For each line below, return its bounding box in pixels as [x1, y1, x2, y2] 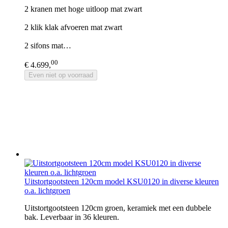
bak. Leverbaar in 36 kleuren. [24, 213, 119, 222]
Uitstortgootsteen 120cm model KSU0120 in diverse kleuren [24, 177, 219, 186]
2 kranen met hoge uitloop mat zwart [24, 4, 142, 13]
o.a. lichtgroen [24, 186, 70, 195]
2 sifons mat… [24, 41, 71, 50]
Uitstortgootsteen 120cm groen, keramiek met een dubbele [24, 204, 211, 213]
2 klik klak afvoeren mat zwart [24, 22, 122, 32]
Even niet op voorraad [28, 71, 93, 79]
